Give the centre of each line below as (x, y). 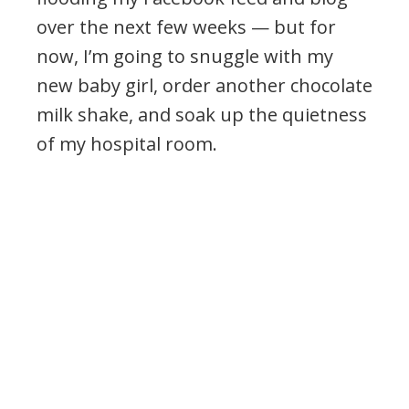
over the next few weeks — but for (186, 26)
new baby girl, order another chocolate (204, 85)
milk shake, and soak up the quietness (202, 114)
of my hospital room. (127, 143)
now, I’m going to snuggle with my (185, 56)
